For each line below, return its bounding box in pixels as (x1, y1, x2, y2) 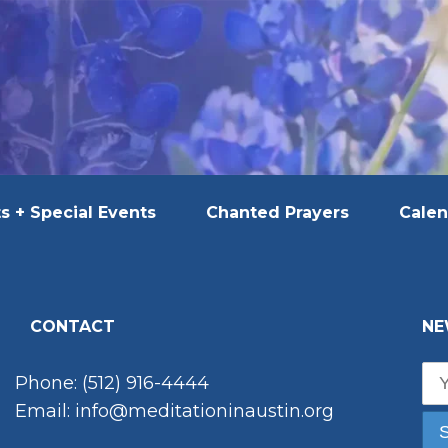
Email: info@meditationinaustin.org (15, 399, 334, 422)
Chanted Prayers (206, 202, 349, 222)
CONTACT (30, 316, 115, 336)
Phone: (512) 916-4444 (15, 371, 209, 394)
